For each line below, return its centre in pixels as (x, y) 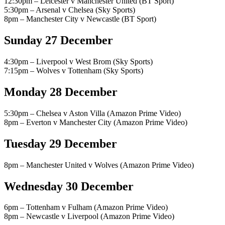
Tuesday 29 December (61, 143)
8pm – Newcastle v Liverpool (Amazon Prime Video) (89, 216)
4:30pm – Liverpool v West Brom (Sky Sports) (78, 62)
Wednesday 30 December (69, 186)
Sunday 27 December (59, 40)
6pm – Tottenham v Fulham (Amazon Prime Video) (86, 207)
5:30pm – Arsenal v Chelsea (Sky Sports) (70, 10)
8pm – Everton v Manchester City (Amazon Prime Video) (96, 122)
